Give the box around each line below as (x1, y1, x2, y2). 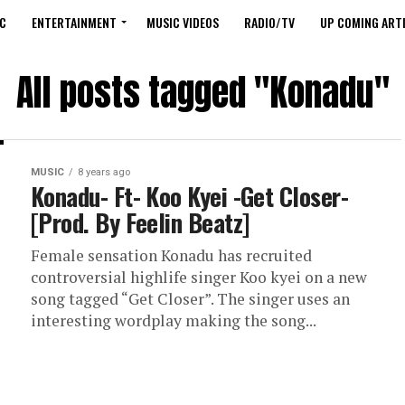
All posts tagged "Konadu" (15, 65, 390, 119)
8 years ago (78, 166, 130, 178)
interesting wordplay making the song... (31, 310, 316, 331)
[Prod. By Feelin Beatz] (31, 204, 250, 240)
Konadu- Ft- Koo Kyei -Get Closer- (31, 178, 349, 214)
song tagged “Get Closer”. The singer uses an (31, 288, 350, 309)
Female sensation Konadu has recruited (31, 245, 312, 266)
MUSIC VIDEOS (146, 13, 219, 32)
